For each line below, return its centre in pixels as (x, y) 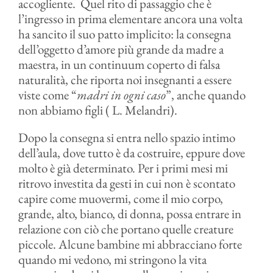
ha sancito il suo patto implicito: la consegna (124, 34)
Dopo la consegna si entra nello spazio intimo (126, 137)
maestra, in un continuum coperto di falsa (119, 64)
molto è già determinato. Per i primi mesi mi (123, 168)
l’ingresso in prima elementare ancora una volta (130, 19)
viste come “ (47, 95)
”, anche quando (205, 95)
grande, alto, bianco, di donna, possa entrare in (129, 214)
